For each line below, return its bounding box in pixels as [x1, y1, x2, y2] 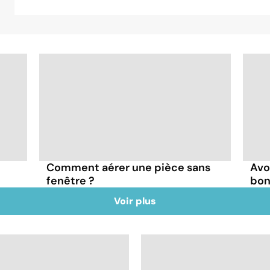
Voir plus [114, 194, 156, 207]
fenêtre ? [46, 173, 95, 188]
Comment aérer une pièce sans [46, 160, 211, 175]
